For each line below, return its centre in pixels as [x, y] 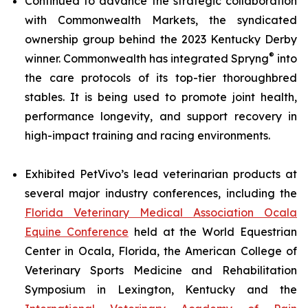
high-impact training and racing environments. [147, 135]
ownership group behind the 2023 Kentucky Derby [161, 39]
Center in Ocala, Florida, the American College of [161, 251]
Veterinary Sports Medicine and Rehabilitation [161, 270]
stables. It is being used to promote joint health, [161, 97]
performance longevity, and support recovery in [161, 116]
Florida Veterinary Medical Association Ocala [161, 212]
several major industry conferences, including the [161, 193]
